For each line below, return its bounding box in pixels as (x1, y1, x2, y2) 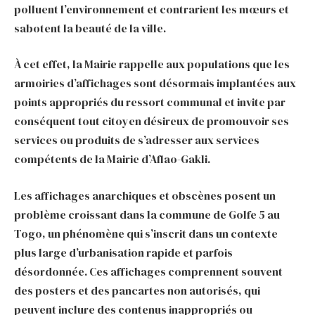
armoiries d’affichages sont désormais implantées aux (14, 75, 296, 91)
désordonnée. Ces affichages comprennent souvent (14, 263, 283, 279)
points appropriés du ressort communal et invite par (14, 94, 285, 110)
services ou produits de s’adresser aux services (14, 132, 259, 148)
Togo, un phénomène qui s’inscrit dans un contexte (14, 225, 278, 241)
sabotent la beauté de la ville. (14, 20, 166, 36)
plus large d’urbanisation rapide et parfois (14, 244, 233, 260)
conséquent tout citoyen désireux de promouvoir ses (14, 113, 289, 129)
